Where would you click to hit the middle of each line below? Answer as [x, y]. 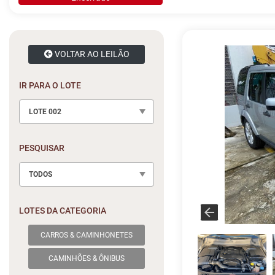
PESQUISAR [42, 148]
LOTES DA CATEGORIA [63, 211]
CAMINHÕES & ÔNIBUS [87, 258]
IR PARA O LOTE [50, 85]
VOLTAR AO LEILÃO [91, 54]
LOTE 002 [45, 112]
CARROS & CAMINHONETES [87, 235]
